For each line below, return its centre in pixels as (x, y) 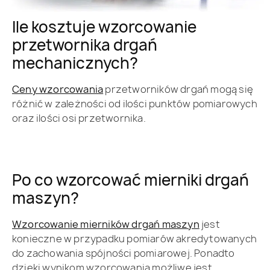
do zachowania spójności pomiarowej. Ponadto (124, 253)
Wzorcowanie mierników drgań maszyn (106, 224)
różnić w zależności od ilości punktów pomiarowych (135, 103)
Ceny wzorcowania (58, 89)
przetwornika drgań (85, 45)
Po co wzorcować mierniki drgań (130, 180)
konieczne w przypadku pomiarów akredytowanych (135, 238)
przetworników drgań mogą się (178, 89)
